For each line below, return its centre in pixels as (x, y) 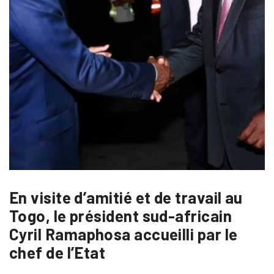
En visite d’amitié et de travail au (126, 198)
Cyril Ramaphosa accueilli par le (124, 234)
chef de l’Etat (57, 253)
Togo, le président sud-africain (120, 216)
